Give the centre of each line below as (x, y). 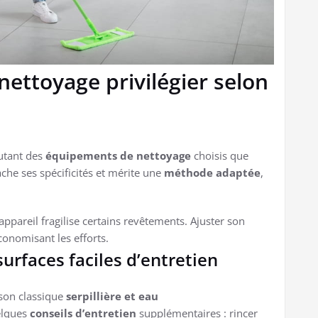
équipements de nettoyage (118, 156)
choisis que (220, 156)
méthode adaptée (212, 173)
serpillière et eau (112, 296)
